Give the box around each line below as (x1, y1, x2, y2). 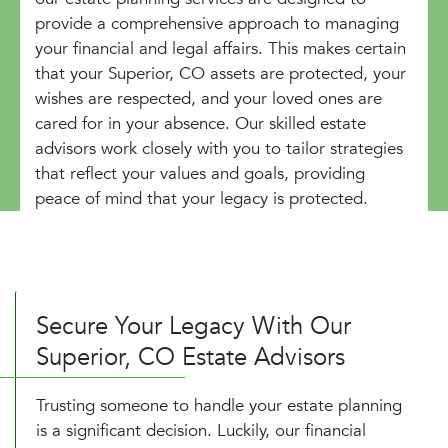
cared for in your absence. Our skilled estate (35, 111, 366, 135)
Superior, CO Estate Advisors (36, 340, 345, 374)
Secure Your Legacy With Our (36, 309, 351, 343)
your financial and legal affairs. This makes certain (35, 36, 406, 60)
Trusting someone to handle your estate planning (36, 393, 402, 417)
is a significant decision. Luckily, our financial (36, 418, 366, 442)
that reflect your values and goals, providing (35, 161, 365, 185)
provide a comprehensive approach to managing (35, 11, 399, 35)
